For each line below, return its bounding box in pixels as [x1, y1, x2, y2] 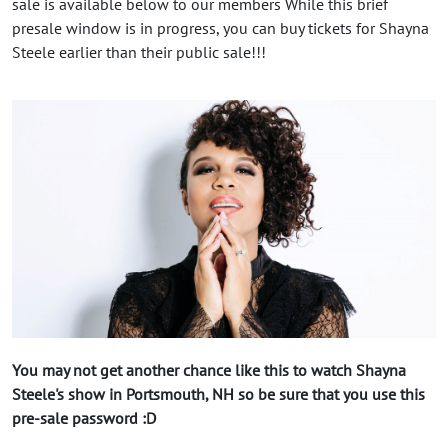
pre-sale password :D [12, 408, 156, 429]
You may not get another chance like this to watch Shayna [12, 360, 406, 381]
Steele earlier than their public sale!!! [12, 41, 266, 62]
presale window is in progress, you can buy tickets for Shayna [12, 17, 429, 38]
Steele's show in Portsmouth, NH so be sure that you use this [12, 384, 425, 405]
